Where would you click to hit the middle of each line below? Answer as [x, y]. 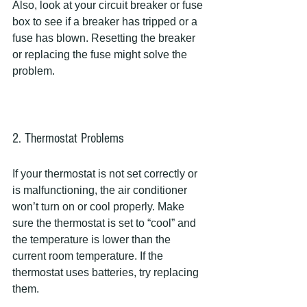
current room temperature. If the [89, 256]
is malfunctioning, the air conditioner [101, 190]
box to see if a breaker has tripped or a [106, 22]
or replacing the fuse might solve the [101, 54]
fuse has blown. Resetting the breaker [105, 38]
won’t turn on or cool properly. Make [100, 207]
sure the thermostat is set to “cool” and [106, 223]
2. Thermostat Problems [68, 138]
